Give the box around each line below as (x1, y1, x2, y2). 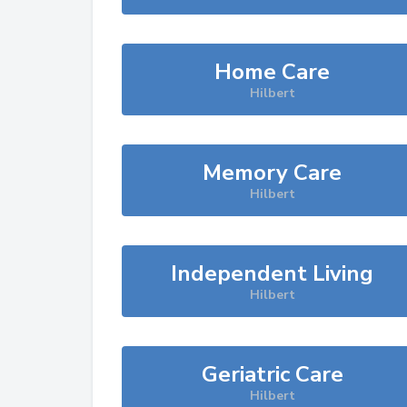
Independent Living (171, 259, 374, 288)
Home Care (214, 57, 331, 86)
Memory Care (203, 158, 342, 187)
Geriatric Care (201, 360, 343, 389)
